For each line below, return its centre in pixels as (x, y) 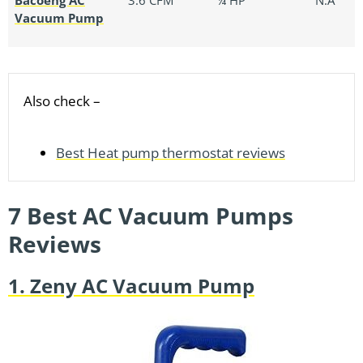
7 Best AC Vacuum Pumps (151, 216)
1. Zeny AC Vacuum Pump (131, 286)
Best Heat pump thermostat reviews (171, 152)
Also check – (62, 100)
